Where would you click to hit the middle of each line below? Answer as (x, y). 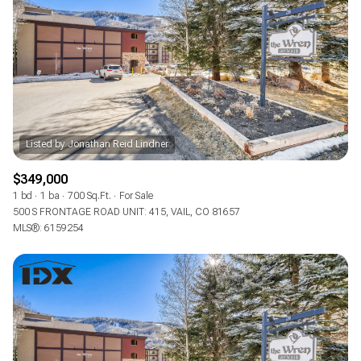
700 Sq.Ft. (89, 195)
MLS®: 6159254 (48, 228)
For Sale (136, 195)
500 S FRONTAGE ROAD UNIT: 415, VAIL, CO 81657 (127, 212)
